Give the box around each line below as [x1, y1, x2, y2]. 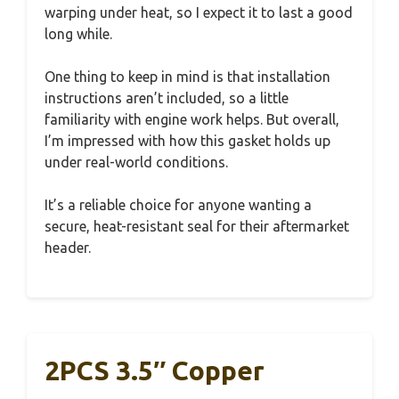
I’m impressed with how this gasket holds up [45, 133, 330, 150]
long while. [45, 26, 112, 43]
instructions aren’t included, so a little [45, 90, 289, 107]
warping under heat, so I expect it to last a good [45, 4, 353, 21]
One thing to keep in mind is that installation [45, 69, 330, 85]
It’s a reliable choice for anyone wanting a [45, 197, 312, 214]
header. [45, 240, 91, 256]
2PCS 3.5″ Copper [45, 355, 265, 387]
